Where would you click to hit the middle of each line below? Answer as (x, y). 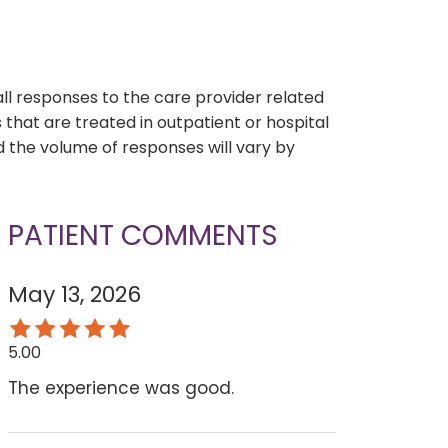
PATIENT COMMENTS (142, 236)
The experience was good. (120, 388)
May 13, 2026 (74, 295)
